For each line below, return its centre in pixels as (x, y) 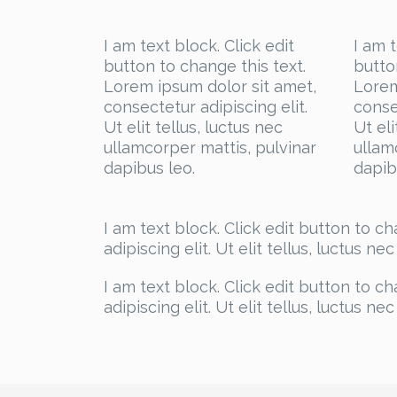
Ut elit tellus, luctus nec (193, 128)
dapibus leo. (149, 168)
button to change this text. (205, 66)
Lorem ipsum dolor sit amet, (210, 87)
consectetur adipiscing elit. (206, 107)
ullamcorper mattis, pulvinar (210, 148)
